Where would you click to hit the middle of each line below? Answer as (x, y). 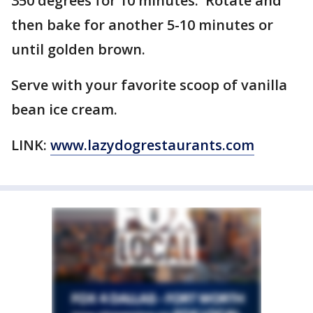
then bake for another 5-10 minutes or (142, 25)
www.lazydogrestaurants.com (152, 145)
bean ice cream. (66, 109)
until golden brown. (78, 49)
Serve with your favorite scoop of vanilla (149, 85)
